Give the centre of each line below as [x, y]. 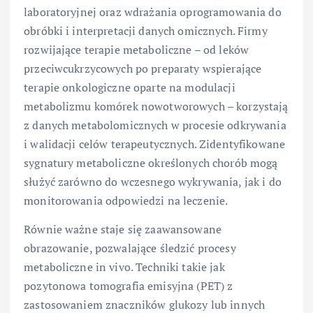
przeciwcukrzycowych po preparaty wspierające [143, 68]
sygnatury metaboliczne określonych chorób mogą [151, 162]
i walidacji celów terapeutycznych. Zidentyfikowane [155, 144]
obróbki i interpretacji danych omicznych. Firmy [146, 30]
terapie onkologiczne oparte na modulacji [130, 87]
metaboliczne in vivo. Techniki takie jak [124, 267]
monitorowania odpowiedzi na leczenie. [126, 200]
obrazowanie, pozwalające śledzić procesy [130, 248]
